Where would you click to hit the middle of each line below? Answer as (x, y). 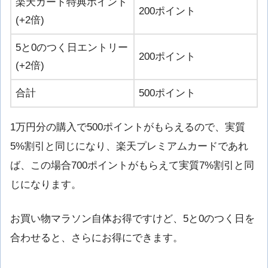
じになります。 (46, 184)
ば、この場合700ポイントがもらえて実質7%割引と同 (132, 165)
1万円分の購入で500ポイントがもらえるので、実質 (128, 127)
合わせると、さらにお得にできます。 (97, 238)
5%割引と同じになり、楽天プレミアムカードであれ (129, 146)
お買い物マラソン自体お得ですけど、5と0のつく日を (133, 219)
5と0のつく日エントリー (72, 48)
